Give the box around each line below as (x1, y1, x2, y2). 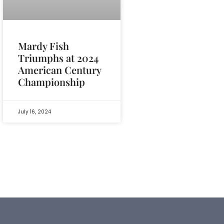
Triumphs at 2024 (18, 50, 98, 64)
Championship (18, 74, 85, 88)
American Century (18, 62, 101, 76)
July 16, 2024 (18, 107, 51, 115)
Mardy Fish (18, 38, 69, 52)
